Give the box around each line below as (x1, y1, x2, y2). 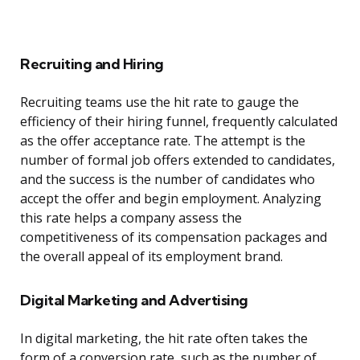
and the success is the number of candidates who (20, 170, 315, 189)
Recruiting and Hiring (20, 55, 164, 74)
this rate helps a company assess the (20, 209, 242, 227)
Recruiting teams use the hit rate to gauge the (20, 93, 299, 112)
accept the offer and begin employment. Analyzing (20, 190, 321, 208)
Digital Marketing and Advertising (20, 291, 248, 310)
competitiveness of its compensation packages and (20, 228, 327, 247)
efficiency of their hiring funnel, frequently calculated (20, 112, 337, 131)
